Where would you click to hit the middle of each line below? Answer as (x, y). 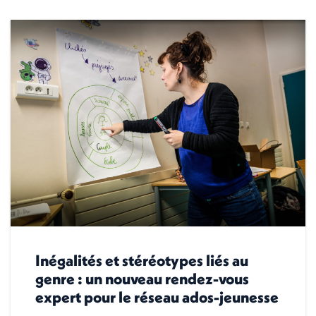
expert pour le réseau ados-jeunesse (157, 297)
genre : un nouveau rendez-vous (142, 278)
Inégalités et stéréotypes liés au (142, 260)
